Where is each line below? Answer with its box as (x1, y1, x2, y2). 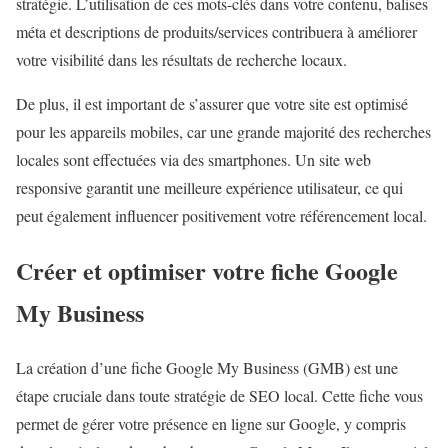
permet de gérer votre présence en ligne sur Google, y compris (16, 412, 406, 434)
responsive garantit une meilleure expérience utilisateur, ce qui (16, 176, 403, 198)
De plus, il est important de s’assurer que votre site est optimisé (16, 92, 408, 114)
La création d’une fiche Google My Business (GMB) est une (16, 356, 398, 378)
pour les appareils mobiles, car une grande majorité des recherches (16, 120, 431, 142)
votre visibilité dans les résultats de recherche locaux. (16, 48, 347, 70)
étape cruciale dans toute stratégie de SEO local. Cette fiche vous (16, 384, 423, 406)
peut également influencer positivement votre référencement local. (16, 204, 427, 226)
